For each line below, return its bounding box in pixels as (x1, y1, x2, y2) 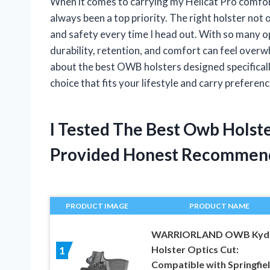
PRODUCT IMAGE (66, 201, 129, 211)
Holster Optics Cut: (151, 243, 239, 256)
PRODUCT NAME (189, 201, 250, 211)
